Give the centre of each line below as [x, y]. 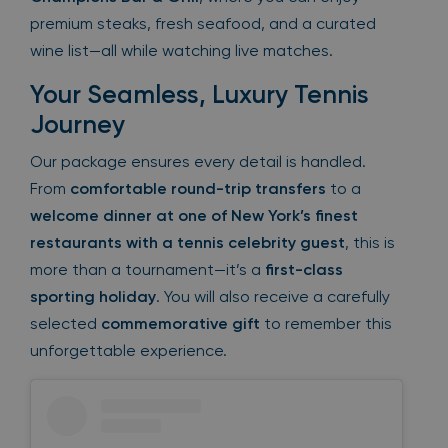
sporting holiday [93, 296]
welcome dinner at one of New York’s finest [194, 215]
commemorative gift [180, 323]
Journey [77, 124]
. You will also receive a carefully [273, 296]
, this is [370, 242]
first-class [304, 269]
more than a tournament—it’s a [147, 269]
